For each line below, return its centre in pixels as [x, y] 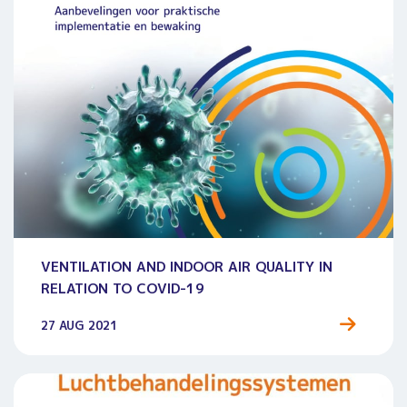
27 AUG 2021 [79, 326]
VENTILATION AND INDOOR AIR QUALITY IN [187, 267]
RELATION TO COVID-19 [123, 289]
